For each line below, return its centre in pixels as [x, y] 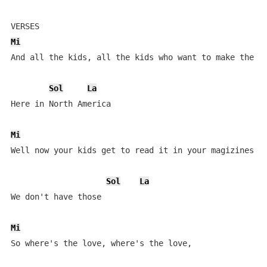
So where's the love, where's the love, [103, 243]
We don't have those [56, 197]
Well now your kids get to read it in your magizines [132, 150]
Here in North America [60, 104]
